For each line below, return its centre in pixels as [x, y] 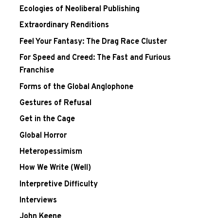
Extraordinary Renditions [64, 26]
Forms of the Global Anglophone [76, 87]
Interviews [38, 201]
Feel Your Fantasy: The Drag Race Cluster [93, 42]
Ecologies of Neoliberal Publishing [80, 9]
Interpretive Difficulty [59, 184]
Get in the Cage [47, 119]
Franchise [37, 71]
